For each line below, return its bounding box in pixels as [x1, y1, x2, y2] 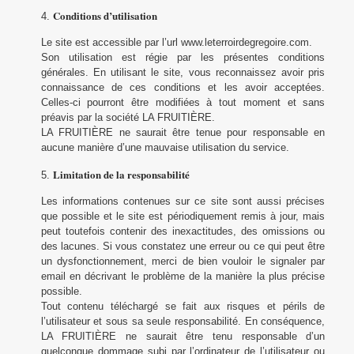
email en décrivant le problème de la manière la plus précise [40, 270, 326, 282]
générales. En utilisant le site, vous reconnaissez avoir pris [40, 66, 326, 78]
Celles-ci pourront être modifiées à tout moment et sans [40, 96, 326, 108]
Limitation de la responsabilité [52, 167, 190, 182]
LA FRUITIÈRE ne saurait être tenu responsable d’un [40, 330, 326, 342]
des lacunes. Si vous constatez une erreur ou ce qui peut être [40, 240, 326, 252]
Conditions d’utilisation [52, 8, 157, 23]
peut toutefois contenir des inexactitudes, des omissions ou [40, 225, 326, 237]
